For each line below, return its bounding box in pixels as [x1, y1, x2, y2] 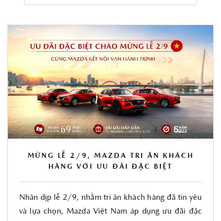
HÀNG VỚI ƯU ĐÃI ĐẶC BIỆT [48, 163, 173, 171]
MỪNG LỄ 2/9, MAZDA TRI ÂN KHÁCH [27, 152, 194, 160]
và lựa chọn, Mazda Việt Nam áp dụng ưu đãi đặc [19, 208, 202, 216]
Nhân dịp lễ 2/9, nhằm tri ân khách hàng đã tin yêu [19, 194, 202, 202]
